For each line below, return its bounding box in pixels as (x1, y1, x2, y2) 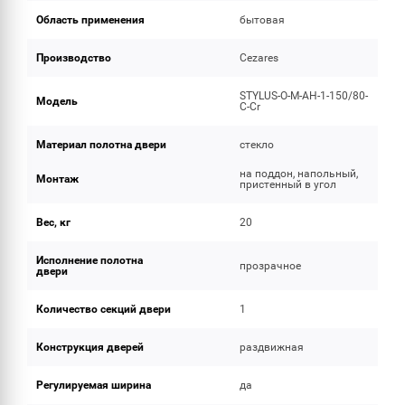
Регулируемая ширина (36, 379, 151, 391)
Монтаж (36, 173, 79, 185)
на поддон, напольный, (240, 167, 359, 180)
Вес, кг (36, 216, 71, 229)
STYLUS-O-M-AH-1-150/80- (240, 89, 369, 102)
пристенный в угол (240, 178, 337, 191)
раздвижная (240, 341, 305, 353)
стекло (240, 138, 275, 151)
